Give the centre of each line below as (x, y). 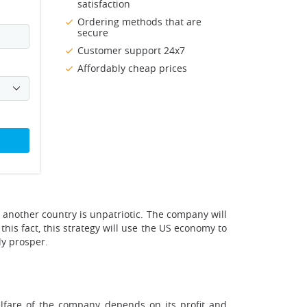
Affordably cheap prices (132, 69)
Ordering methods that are (139, 22)
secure (93, 33)
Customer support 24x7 (131, 51)
